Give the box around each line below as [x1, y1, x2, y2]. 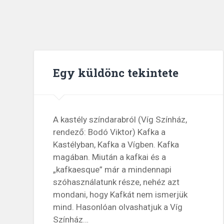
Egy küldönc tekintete [53, 64, 179, 80]
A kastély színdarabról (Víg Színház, [53, 114, 187, 125]
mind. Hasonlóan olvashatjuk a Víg [53, 202, 183, 212]
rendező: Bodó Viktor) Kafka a [53, 127, 166, 137]
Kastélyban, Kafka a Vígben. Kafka [53, 139, 179, 150]
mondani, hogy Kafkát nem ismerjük [53, 189, 188, 200]
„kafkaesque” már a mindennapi [53, 164, 172, 175]
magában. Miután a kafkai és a [53, 152, 166, 162]
